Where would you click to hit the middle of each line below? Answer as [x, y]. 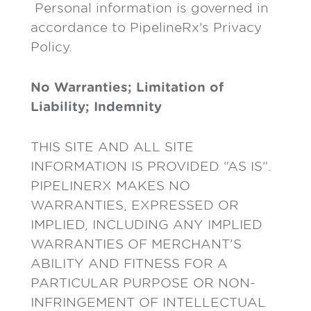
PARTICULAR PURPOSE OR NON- [143, 283]
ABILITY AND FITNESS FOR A [129, 263]
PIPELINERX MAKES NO [110, 186]
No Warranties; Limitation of [127, 87]
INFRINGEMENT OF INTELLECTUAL [148, 302]
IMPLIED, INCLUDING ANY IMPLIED [146, 225]
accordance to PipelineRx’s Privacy [146, 27]
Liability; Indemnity [96, 107]
